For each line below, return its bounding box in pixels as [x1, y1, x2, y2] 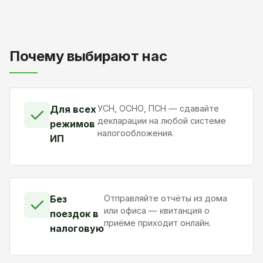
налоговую [50, 222, 104, 234]
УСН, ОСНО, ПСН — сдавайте [97, 103, 219, 113]
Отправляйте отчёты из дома [104, 193, 227, 203]
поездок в [50, 207, 99, 220]
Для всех [50, 103, 96, 115]
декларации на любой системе [97, 115, 226, 126]
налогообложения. [97, 127, 174, 138]
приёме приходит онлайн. [104, 217, 211, 228]
